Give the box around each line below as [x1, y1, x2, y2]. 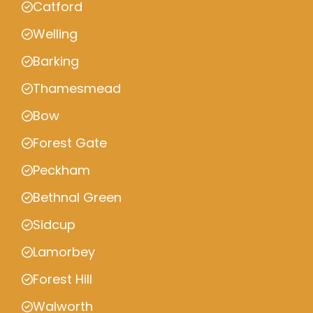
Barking [33, 52, 79, 70]
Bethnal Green [33, 189, 122, 206]
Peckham [33, 161, 90, 179]
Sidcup [33, 216, 75, 233]
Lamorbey [33, 243, 95, 261]
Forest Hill [33, 270, 92, 288]
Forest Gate [33, 134, 107, 152]
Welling [33, 25, 78, 43]
